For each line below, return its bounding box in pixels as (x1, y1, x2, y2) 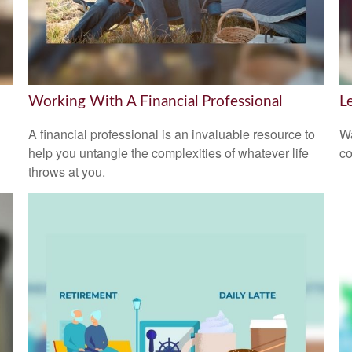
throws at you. (27, 163, 105, 181)
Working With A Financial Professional (27, 93, 282, 109)
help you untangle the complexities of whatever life (27, 144, 309, 163)
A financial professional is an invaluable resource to (27, 125, 315, 144)
